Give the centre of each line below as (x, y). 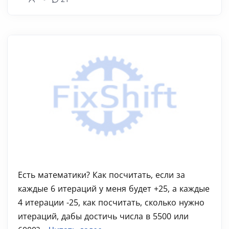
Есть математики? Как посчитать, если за (101, 175)
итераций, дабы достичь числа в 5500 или (103, 216)
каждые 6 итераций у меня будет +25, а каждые (114, 189)
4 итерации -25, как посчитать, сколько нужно (111, 202)
